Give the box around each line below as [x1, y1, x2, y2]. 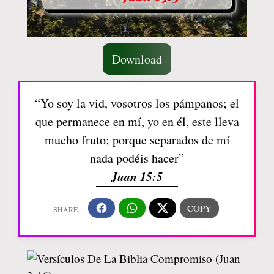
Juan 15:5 [111, 167, 163, 185]
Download [112, 50, 162, 67]
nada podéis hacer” [90, 149, 184, 166]
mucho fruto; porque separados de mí [44, 131, 230, 148]
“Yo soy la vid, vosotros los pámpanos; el [35, 94, 239, 111]
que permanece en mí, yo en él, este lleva [35, 113, 239, 130]
